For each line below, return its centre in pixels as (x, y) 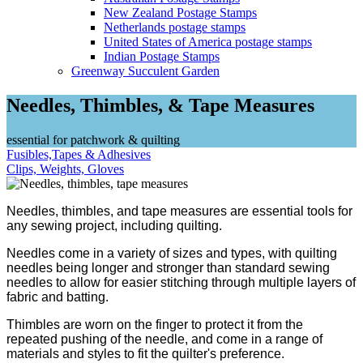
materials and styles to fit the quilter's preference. (145, 353)
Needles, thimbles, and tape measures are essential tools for (179, 211)
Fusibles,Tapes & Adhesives (79, 154)
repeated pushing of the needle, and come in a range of (164, 339)
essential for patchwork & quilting (93, 139)
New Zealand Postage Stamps (180, 13)
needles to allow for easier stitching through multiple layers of (181, 282)
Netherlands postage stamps (175, 27)
